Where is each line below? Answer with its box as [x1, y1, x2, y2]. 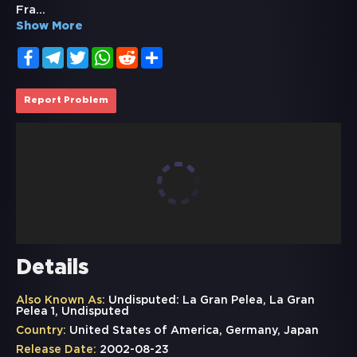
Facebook [39, 49, 93, 58]
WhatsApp [113, 49, 171, 58]
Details [16, 259, 89, 278]
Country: [16, 326, 66, 336]
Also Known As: [16, 296, 105, 306]
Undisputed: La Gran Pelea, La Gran [105, 296, 315, 306]
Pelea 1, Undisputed [16, 307, 129, 317]
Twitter [88, 49, 128, 58]
